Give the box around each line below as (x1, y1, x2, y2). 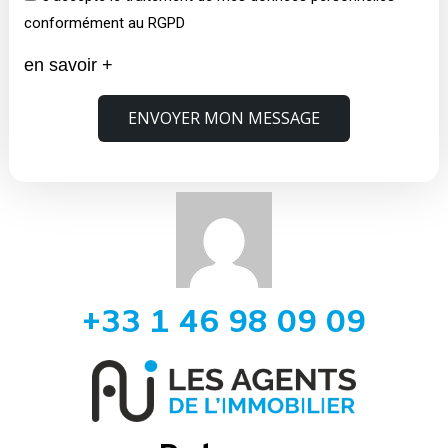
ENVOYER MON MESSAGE (128, 107, 320, 130)
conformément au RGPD (23, 13, 185, 32)
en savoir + (23, 54, 113, 75)
